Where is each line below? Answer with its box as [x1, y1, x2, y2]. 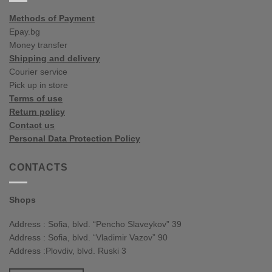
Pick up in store [9, 80, 68, 90]
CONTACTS [9, 162, 68, 173]
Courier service [9, 67, 67, 77]
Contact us [9, 120, 55, 131]
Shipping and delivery [9, 53, 100, 64]
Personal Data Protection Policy [9, 134, 140, 144]
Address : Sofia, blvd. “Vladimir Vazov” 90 [9, 232, 168, 242]
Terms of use [9, 93, 63, 104]
